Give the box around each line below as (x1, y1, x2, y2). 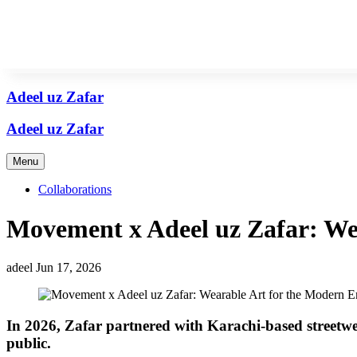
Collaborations (38, 182, 112, 197)
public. (6, 334, 51, 351)
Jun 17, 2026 (36, 261, 101, 275)
